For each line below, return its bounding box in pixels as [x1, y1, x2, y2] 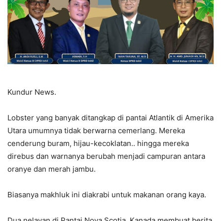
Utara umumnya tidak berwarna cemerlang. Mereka [7, 125, 185, 135]
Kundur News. [7, 87, 56, 97]
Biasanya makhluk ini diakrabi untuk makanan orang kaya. [7, 189, 206, 199]
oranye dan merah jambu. [7, 164, 96, 174]
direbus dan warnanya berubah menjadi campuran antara [7, 151, 205, 161]
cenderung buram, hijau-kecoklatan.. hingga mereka [7, 138, 189, 148]
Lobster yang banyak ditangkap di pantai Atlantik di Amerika [7, 112, 214, 122]
